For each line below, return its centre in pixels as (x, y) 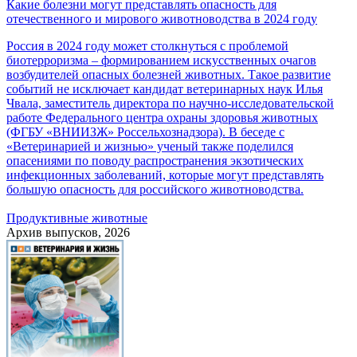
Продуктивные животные (77, 218)
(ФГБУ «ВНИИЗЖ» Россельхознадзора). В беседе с (145, 131)
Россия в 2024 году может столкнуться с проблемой (147, 45)
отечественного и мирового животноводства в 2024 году (162, 18)
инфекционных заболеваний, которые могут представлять (165, 175)
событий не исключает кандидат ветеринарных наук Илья (165, 88)
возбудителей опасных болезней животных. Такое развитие (169, 74)
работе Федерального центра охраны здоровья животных (162, 117)
